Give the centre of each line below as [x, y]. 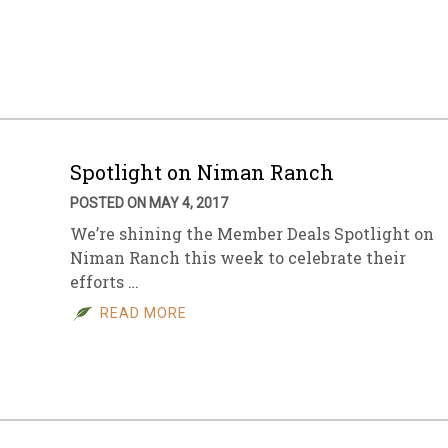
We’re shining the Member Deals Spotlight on [252, 233]
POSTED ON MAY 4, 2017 [149, 203]
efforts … [104, 281]
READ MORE [143, 313]
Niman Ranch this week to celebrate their [238, 257]
